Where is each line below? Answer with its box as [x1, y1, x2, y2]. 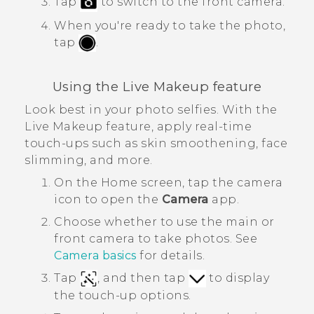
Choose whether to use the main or [54, 214, 275, 228]
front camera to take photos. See [54, 231, 257, 245]
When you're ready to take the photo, [54, 18, 285, 32]
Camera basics [54, 248, 137, 262]
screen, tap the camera [137, 175, 282, 189]
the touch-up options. [54, 288, 191, 302]
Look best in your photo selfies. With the [25, 102, 278, 116]
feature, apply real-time [102, 119, 252, 133]
